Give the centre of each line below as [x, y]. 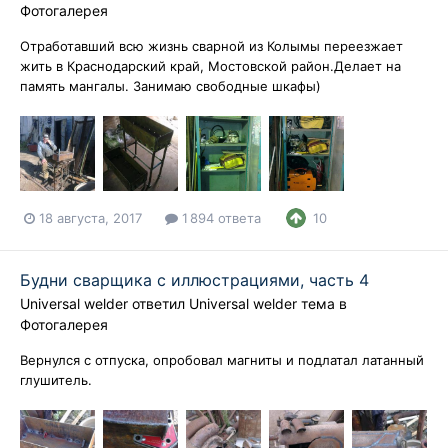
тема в [322, 304]
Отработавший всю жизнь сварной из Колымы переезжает [211, 46]
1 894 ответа [219, 217]
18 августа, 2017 [90, 217]
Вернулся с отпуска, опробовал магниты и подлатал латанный [222, 360]
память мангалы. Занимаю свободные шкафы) [170, 86]
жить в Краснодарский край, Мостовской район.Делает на [210, 66]
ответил [158, 304]
